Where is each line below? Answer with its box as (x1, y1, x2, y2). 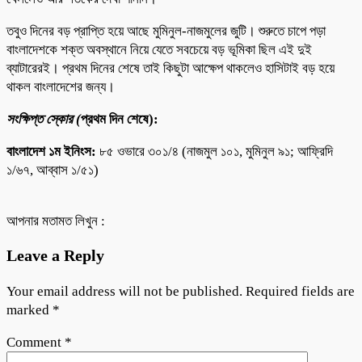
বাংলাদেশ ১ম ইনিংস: (6, 143, 96, 159)
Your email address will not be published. (6, 283, 242, 299)
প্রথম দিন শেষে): (81, 111, 158, 127)
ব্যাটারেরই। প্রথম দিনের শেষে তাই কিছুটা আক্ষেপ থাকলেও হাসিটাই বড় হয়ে (6, 60, 335, 76)
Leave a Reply (6, 246, 104, 264)
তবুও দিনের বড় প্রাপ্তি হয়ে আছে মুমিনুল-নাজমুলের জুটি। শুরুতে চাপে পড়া (6, 23, 326, 39)
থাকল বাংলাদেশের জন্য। (6, 78, 115, 95)
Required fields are (246, 283, 355, 299)
